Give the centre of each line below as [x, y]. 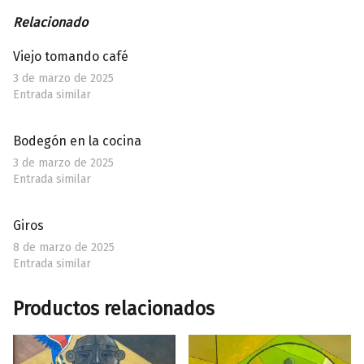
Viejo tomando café [71, 57]
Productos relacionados [114, 309]
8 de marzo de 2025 [64, 248]
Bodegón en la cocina [77, 141]
